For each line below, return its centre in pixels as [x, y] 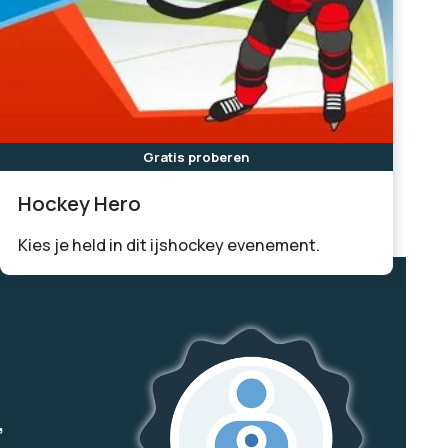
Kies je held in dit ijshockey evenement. [168, 245]
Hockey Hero [79, 203]
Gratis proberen [196, 156]
